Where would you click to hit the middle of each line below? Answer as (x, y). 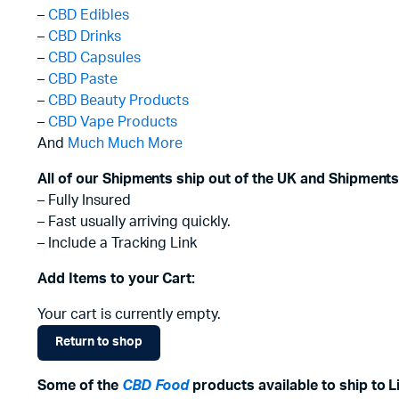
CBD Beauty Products (118, 100)
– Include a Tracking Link (118, 243)
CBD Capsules (94, 57)
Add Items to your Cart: (117, 278)
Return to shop (99, 342)
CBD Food (155, 385)
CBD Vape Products (113, 122)
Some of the (80, 385)
